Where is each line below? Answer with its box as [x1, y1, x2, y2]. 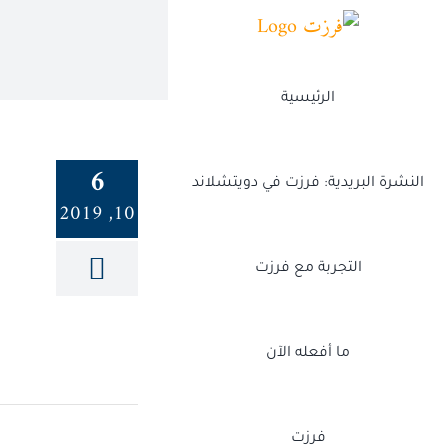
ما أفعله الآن [266, 345, 350, 362]
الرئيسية [281, 90, 335, 107]
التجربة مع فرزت [254, 260, 362, 277]
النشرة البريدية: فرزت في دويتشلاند [192, 175, 424, 192]
